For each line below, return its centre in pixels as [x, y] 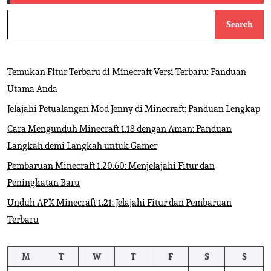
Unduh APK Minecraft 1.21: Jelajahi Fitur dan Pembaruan [119, 202]
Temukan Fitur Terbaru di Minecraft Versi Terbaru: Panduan [127, 72]
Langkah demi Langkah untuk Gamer [82, 145]
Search [239, 24]
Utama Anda [32, 89]
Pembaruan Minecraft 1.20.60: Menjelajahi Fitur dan [111, 165]
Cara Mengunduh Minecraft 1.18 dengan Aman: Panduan [119, 129]
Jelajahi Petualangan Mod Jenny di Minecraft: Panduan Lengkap [134, 109]
